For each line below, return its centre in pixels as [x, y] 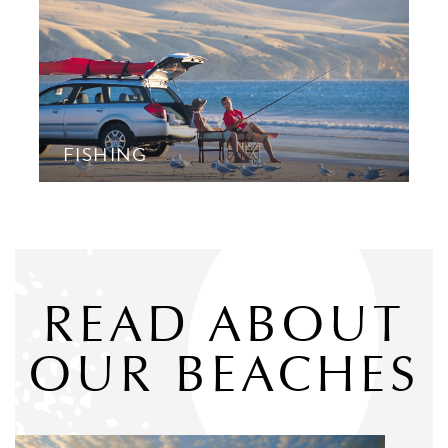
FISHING [105, 154]
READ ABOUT [224, 324]
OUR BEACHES [224, 374]
